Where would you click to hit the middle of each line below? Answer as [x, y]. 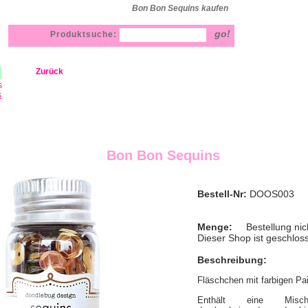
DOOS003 [271, 194]
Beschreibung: [232, 260]
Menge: [218, 227]
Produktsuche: [85, 34]
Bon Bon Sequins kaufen [180, 9]
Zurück [49, 71]
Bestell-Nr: [222, 194]
